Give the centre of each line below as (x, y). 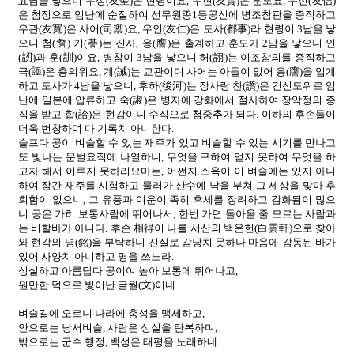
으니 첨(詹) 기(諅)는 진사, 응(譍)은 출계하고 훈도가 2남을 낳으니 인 (177, 43)
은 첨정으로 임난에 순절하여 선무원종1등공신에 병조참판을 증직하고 (177, 14)
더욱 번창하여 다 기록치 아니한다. (96, 128)
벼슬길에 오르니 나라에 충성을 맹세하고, (111, 313)
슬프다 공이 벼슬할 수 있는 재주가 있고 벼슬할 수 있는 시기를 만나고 (177, 142)
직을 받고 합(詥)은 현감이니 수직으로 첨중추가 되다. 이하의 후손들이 (177, 114)
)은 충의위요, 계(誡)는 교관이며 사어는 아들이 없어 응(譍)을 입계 (189, 71)
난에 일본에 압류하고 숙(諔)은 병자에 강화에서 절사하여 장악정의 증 (177, 100)
